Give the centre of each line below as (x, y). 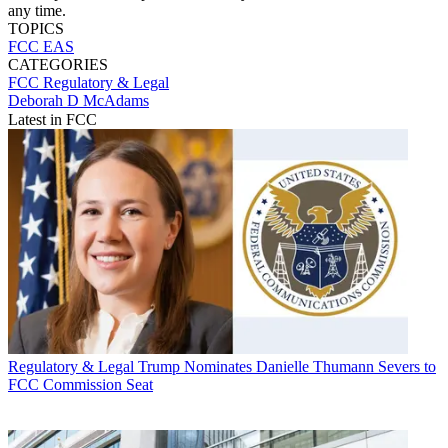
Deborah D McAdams (78, 100)
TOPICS (36, 28)
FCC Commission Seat (80, 384)
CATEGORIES (58, 64)
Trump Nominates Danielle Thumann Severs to (287, 366)
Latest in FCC (52, 119)
